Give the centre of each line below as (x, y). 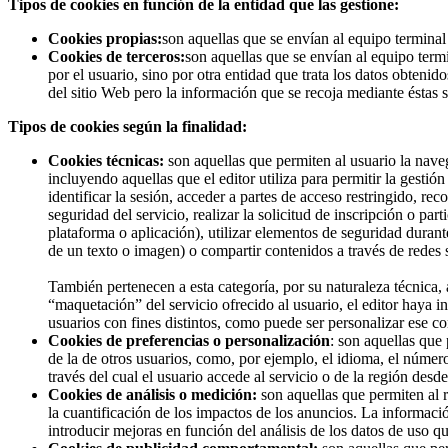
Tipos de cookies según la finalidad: (127, 126)
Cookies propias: (105, 38)
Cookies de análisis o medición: (154, 394)
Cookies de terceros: (116, 56)
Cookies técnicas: (108, 160)
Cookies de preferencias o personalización (189, 340)
